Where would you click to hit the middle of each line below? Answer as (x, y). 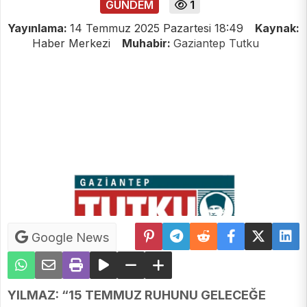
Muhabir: (147, 44)
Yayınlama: (39, 28)
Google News (69, 238)
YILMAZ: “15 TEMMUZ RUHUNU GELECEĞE (137, 295)
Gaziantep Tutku (216, 44)
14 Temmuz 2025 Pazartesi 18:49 (157, 28)
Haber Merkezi (73, 44)
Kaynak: (277, 28)
